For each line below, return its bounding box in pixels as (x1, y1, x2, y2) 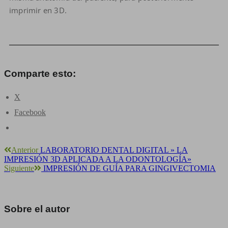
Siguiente (4, 164, 34, 173)
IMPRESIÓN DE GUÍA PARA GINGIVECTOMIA (43, 164, 216, 173)
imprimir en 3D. (9, 5, 67, 15)
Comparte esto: (4, 68, 76, 79)
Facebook (14, 108, 46, 117)
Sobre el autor (4, 204, 70, 214)
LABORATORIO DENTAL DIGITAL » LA (40, 146, 188, 154)
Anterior (11, 146, 38, 154)
